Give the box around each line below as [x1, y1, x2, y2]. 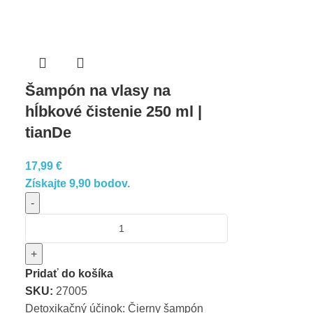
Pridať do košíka [25, 268, 114, 279]
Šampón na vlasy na [25, 82, 171, 99]
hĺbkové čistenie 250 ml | [25, 103, 203, 120]
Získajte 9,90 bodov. [25, 177, 131, 189]
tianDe [25, 124, 72, 141]
